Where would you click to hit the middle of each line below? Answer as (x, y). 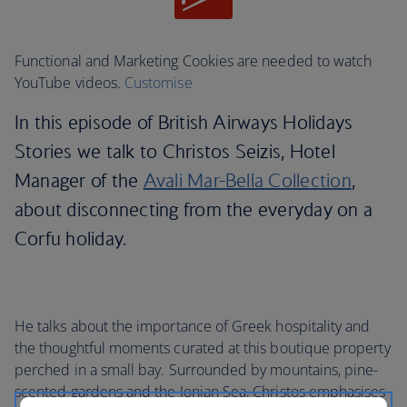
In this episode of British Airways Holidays (184, 123)
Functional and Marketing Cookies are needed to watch (194, 61)
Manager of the (79, 181)
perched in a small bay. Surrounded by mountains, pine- (197, 370)
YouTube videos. (70, 83)
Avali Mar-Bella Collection (247, 181)
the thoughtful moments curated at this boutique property (203, 348)
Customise (159, 83)
